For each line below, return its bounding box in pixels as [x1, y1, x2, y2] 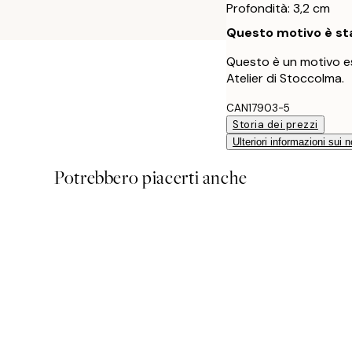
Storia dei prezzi [233, 117, 318, 131]
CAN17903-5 [226, 101, 290, 115]
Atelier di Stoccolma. [226, 69, 344, 86]
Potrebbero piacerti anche [54, 165, 247, 190]
